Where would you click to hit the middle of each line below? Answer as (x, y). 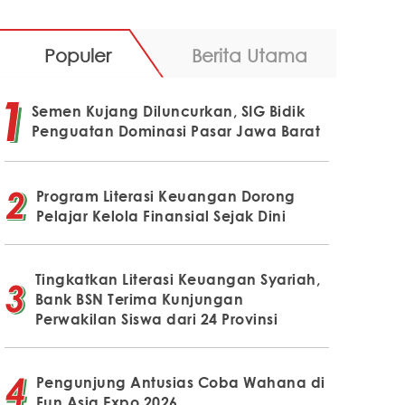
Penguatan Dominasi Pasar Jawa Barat (176, 131)
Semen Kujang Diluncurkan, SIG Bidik (168, 111)
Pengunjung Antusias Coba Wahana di (180, 382)
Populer (77, 55)
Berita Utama (249, 55)
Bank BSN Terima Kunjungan (139, 299)
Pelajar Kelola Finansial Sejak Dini (161, 216)
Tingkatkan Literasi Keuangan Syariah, (178, 279)
